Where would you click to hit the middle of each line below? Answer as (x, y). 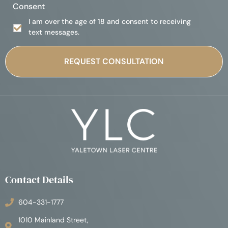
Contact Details (39, 179)
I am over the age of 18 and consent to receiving (110, 22)
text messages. (54, 32)
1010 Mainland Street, (54, 220)
